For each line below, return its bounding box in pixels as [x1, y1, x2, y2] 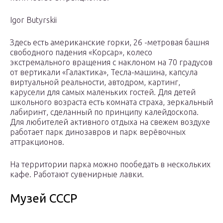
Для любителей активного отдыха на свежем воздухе [10, 117, 210, 127]
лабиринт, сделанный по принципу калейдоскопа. [10, 108, 199, 117]
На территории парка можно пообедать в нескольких [10, 160, 211, 169]
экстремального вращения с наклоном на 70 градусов [10, 58, 213, 67]
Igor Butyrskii [10, 15, 57, 25]
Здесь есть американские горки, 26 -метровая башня [10, 38, 209, 47]
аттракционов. [10, 137, 64, 147]
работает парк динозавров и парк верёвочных [10, 127, 186, 137]
